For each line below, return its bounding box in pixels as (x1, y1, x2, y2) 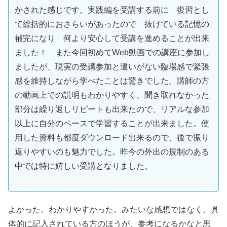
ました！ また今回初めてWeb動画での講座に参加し (15, 48, 210, 57)
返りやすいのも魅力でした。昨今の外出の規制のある (15, 147, 209, 157)
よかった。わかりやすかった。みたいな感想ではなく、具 (8, 205, 219, 214)
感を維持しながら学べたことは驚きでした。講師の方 (15, 77, 209, 86)
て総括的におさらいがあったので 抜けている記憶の (15, 20, 209, 29)
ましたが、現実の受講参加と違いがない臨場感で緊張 (15, 62, 209, 71)
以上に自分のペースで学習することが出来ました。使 (15, 119, 209, 128)
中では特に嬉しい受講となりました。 (15, 162, 153, 171)
